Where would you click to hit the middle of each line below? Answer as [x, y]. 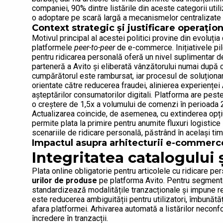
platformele [53, 48]
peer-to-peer [95, 48]
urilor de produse [64, 181]
